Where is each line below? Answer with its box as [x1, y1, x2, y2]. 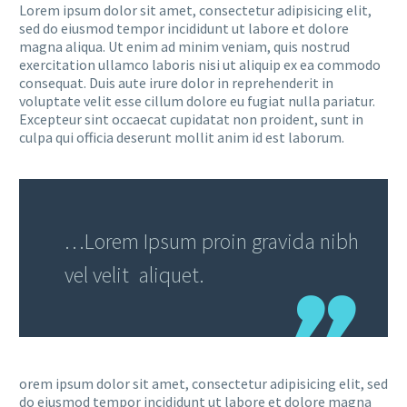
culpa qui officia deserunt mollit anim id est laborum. [19, 127, 344, 146]
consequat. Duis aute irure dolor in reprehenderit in [19, 73, 333, 92]
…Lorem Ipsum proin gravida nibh [65, 226, 359, 255]
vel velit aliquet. [65, 260, 204, 289]
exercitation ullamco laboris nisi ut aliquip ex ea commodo [19, 55, 381, 74]
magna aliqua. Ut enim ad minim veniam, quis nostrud [19, 36, 350, 55]
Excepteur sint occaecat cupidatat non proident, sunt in [19, 109, 363, 128]
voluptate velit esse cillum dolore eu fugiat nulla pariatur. [19, 91, 375, 110]
